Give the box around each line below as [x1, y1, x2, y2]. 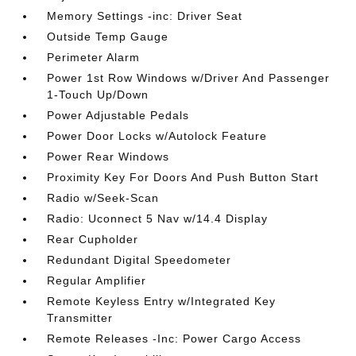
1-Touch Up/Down [47, 88, 149, 101]
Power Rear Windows [47, 150, 170, 163]
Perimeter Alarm [47, 51, 141, 64]
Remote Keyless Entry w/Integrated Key [47, 295, 277, 308]
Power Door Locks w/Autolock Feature [47, 130, 268, 142]
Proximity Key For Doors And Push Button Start [47, 171, 319, 184]
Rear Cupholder [47, 233, 139, 246]
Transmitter [47, 311, 114, 324]
